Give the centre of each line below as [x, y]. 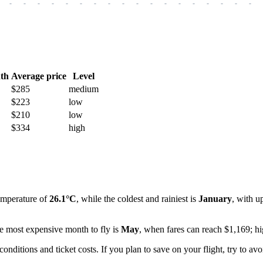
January [215, 199]
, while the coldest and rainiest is [137, 199]
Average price [39, 76]
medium [84, 89]
